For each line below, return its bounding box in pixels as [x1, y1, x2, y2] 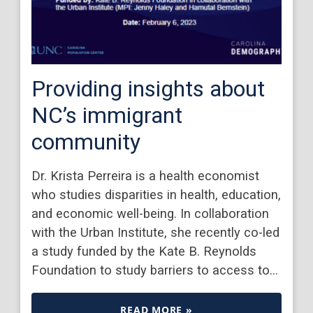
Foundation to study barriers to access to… [31, 262, 279, 277]
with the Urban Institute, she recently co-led [31, 224, 280, 240]
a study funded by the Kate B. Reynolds [31, 243, 257, 259]
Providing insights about [31, 75, 265, 102]
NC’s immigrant [31, 101, 183, 129]
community [31, 128, 141, 155]
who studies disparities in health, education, [31, 187, 282, 202]
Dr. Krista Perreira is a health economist [31, 168, 260, 183]
